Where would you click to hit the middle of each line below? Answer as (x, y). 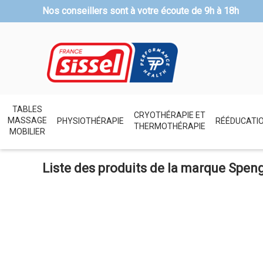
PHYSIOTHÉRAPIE (90, 121)
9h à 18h (222, 11)
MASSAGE (27, 121)
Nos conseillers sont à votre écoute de (123, 11)
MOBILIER (27, 132)
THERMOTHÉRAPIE (169, 126)
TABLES (27, 109)
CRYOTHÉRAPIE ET (169, 115)
